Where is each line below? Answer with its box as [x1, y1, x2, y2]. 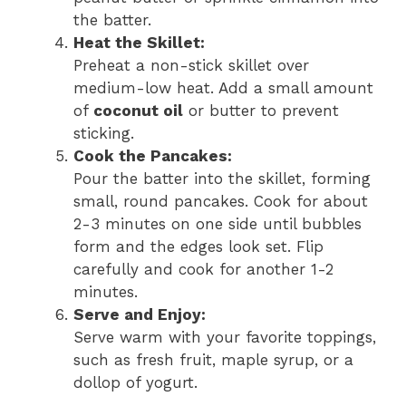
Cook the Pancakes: [73, 147, 232, 166]
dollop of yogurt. [73, 373, 198, 392]
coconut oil [93, 101, 183, 121]
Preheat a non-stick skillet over [73, 56, 309, 75]
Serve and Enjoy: [73, 305, 206, 324]
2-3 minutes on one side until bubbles [73, 215, 362, 234]
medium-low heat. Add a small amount [73, 79, 373, 98]
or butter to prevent [183, 101, 339, 121]
